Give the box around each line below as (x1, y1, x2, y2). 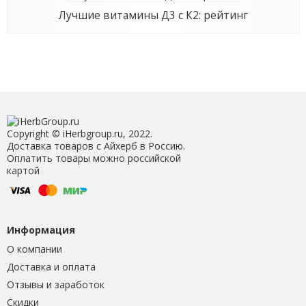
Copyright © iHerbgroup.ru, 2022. (6, 127, 152, 141)
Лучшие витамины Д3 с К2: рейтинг (59, 8, 248, 23)
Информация (6, 223, 75, 237)
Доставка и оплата (6, 260, 96, 274)
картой (6, 164, 40, 178)
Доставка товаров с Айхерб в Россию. (6, 139, 185, 153)
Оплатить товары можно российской (6, 152, 181, 165)
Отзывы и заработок (6, 278, 105, 292)
